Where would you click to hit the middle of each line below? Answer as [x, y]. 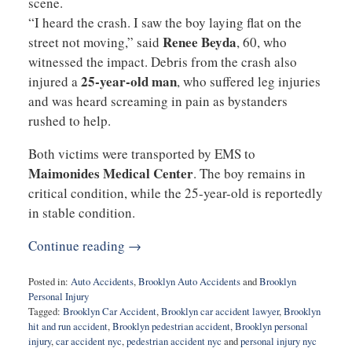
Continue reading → [84, 245]
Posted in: [48, 281]
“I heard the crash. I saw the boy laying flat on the [165, 22]
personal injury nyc [278, 341]
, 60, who [261, 42]
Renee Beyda [199, 42]
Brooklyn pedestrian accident [171, 326]
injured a [54, 81]
